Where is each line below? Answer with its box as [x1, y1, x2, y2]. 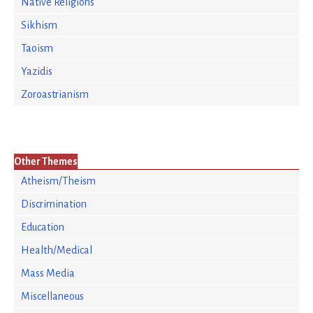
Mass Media [21, 268, 75, 279]
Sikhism [21, 20, 57, 31]
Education [21, 221, 64, 233]
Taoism [21, 43, 53, 54]
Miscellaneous [21, 291, 84, 302]
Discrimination [21, 198, 87, 210]
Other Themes [14, 156, 78, 167]
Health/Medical [21, 245, 92, 256]
